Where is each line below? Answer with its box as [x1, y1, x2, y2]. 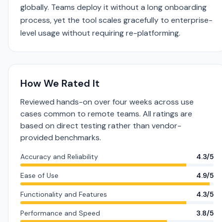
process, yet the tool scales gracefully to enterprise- [20, 15, 213, 25]
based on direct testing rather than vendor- [20, 120, 181, 131]
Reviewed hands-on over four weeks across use [20, 97, 194, 107]
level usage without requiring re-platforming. [20, 28, 180, 38]
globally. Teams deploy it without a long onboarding [20, 2, 207, 12]
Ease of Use [20, 171, 58, 180]
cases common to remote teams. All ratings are [20, 109, 192, 119]
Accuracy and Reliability [20, 152, 98, 161]
